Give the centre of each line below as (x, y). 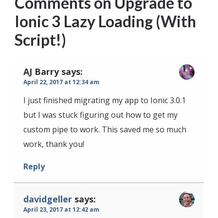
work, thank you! (54, 144)
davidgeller (48, 199)
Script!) (40, 39)
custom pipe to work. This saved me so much (105, 129)
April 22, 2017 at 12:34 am (61, 82)
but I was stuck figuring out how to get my (100, 115)
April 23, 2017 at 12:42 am (61, 209)
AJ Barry (41, 71)
